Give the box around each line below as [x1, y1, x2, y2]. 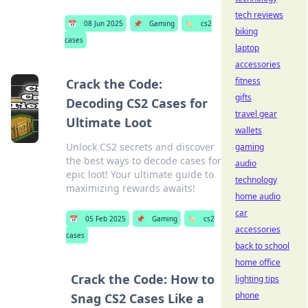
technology [235, 174, 277, 186]
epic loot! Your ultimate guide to [65, 168, 214, 181]
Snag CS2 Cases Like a [71, 290, 205, 307]
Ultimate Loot [65, 114, 152, 131]
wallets [235, 124, 262, 136]
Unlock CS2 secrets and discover [65, 140, 214, 153]
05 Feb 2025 [85, 214, 126, 223]
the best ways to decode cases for [65, 154, 221, 167]
